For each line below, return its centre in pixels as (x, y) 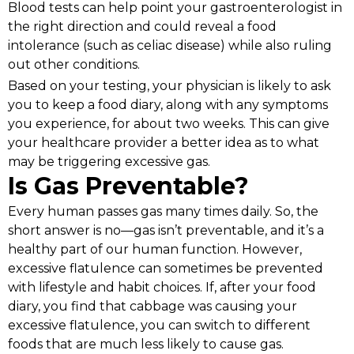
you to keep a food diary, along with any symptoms (168, 104)
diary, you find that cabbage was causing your (153, 306)
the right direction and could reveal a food (142, 26)
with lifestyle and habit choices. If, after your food (162, 287)
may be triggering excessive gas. (109, 161)
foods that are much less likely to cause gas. (146, 344)
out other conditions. (74, 64)
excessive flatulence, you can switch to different (159, 325)
